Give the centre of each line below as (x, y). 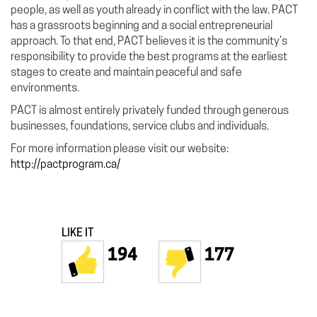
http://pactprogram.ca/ (65, 165)
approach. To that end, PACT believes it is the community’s (149, 42)
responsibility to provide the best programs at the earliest (149, 58)
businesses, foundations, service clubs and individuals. (140, 127)
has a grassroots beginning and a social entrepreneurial (142, 27)
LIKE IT (77, 234)
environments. (45, 89)
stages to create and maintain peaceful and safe (126, 73)
